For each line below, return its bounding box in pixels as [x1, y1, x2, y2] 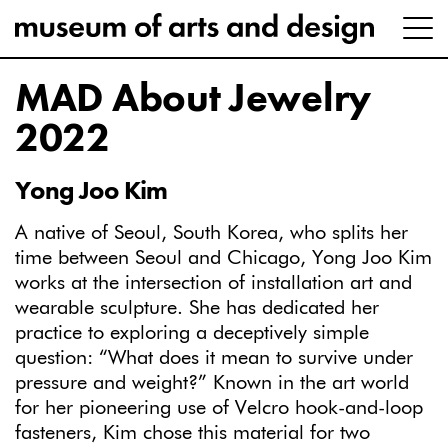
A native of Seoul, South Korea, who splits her [15, 222, 408, 243]
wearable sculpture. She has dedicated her [15, 297, 379, 318]
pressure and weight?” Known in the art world [15, 372, 409, 393]
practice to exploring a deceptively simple [15, 322, 369, 343]
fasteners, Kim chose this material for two [15, 422, 370, 443]
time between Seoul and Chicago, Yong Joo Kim [15, 247, 432, 268]
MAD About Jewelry [15, 80, 371, 120]
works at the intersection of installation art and [15, 272, 412, 293]
